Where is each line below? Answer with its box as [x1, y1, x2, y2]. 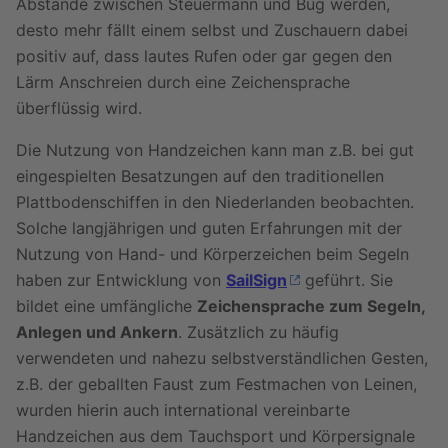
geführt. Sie [300, 270, 393, 290]
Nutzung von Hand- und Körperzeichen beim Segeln [16, 244, 409, 264]
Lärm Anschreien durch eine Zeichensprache [16, 72, 350, 92]
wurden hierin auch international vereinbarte [16, 400, 350, 420]
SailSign [226, 270, 287, 290]
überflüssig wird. [16, 98, 142, 118]
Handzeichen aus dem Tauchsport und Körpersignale [16, 426, 415, 446]
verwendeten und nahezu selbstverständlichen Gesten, [16, 348, 428, 368]
